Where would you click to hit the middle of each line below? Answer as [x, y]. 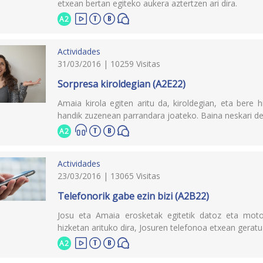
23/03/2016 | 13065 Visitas [109, 176]
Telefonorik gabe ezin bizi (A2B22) [134, 196]
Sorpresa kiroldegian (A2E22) [122, 84]
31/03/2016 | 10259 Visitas [109, 63]
